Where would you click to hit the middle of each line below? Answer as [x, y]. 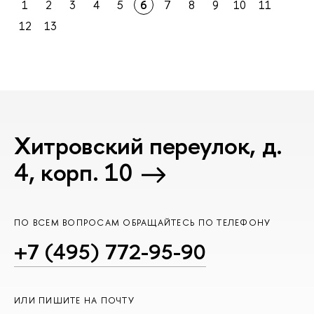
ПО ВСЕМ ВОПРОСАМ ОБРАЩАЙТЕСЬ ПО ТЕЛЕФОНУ [143, 222]
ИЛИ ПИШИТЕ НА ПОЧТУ [74, 300]
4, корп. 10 [73, 172]
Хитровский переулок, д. [148, 146]
